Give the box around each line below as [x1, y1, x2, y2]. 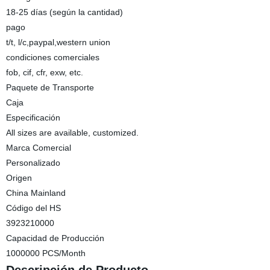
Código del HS [5, 203, 61, 213]
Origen [5, 173, 32, 183]
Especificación [5, 113, 60, 122]
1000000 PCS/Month [5, 248, 86, 258]
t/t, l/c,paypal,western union [5, 37, 110, 47]
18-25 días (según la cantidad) [5, 7, 123, 17]
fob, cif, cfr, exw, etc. [5, 67, 83, 77]
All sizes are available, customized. [5, 128, 139, 137]
